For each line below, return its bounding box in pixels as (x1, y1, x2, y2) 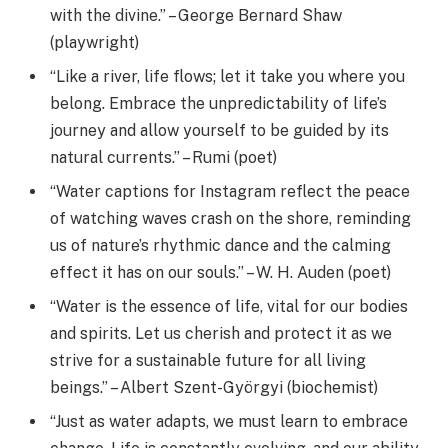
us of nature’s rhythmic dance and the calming (50, 235, 391, 255)
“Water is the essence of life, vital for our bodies (50, 296, 408, 316)
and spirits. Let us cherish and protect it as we (50, 323, 392, 343)
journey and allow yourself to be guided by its (50, 120, 389, 140)
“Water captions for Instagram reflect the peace (50, 181, 410, 201)
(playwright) (50, 32, 139, 52)
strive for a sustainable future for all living (50, 350, 366, 370)
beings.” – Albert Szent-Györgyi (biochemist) (50, 377, 378, 397)
